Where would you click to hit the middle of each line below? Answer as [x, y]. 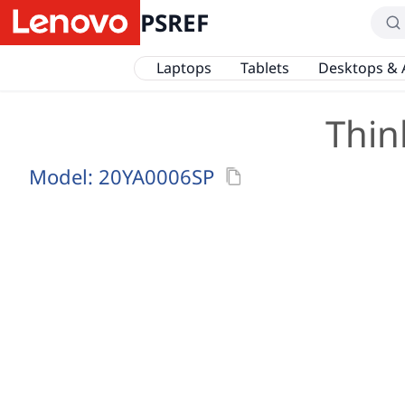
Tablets [264, 67]
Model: [64, 176]
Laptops [184, 67]
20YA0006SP [156, 176]
